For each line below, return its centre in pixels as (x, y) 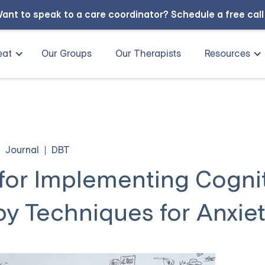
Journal (22, 150)
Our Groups (67, 54)
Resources (227, 54)
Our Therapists (148, 54)
